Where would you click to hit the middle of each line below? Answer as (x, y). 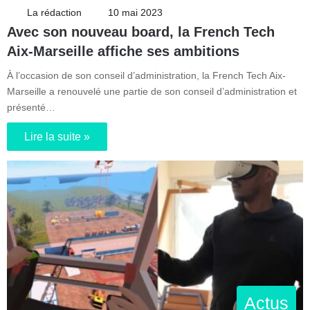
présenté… (31, 107)
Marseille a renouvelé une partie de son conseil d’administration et (152, 91)
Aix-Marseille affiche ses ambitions (123, 51)
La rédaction (54, 12)
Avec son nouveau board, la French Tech (141, 31)
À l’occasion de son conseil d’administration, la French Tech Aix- (146, 75)
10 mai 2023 (135, 12)
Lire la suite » (57, 136)
